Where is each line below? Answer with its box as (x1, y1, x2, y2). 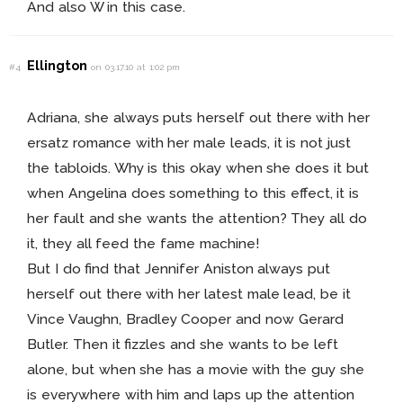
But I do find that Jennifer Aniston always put (27, 260, 331, 278)
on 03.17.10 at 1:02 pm (91, 62, 181, 73)
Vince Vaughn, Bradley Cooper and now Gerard (27, 310, 344, 328)
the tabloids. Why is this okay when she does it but (27, 159, 369, 177)
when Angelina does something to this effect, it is (27, 184, 360, 202)
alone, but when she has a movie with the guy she (27, 361, 364, 379)
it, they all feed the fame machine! (27, 235, 259, 253)
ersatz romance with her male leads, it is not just (27, 134, 352, 152)
